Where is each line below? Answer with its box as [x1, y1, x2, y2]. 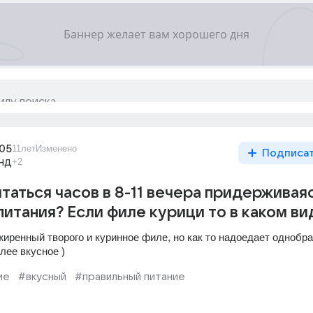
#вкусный [18, 271, 66, 282]
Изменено [36, 143, 77, 154]
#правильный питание [75, 271, 185, 282]
